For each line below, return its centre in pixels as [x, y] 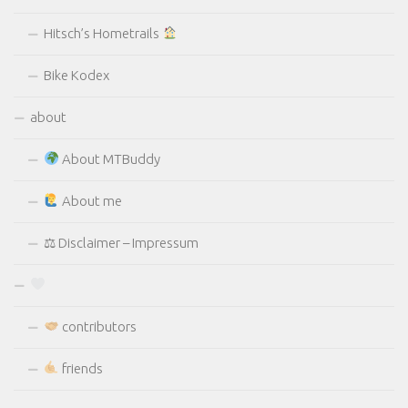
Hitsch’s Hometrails [103, 33]
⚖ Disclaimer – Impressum [121, 242]
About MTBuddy [110, 158]
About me [91, 200]
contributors [98, 326]
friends [82, 368]
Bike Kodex [76, 75]
